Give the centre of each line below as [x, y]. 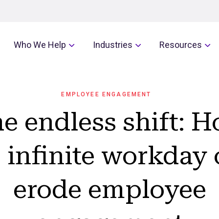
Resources [181, 45]
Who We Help [40, 45]
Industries [113, 45]
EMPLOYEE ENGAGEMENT [106, 94]
